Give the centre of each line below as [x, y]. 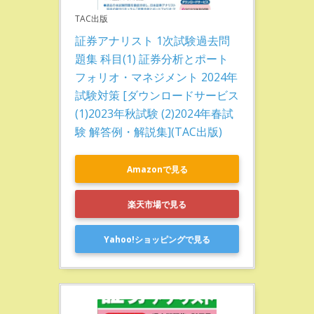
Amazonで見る [157, 169]
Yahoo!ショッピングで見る [157, 239]
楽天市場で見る [157, 204]
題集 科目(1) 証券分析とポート [152, 59]
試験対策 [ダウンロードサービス [157, 95]
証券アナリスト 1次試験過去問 [152, 41]
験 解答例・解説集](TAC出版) [149, 132]
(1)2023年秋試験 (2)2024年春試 [154, 114]
